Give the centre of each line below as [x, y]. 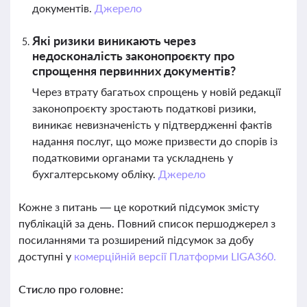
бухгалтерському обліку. [95, 174]
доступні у [46, 256]
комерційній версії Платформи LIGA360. [175, 256]
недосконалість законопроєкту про [133, 56]
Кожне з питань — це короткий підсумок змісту [139, 207]
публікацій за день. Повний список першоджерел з [147, 223]
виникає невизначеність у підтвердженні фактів [152, 124]
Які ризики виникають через [114, 40]
